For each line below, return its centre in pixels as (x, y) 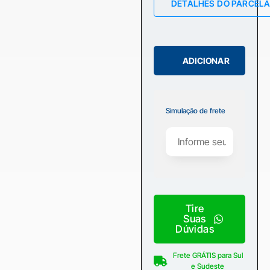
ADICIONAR (206, 60)
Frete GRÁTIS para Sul (208, 255)
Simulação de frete (195, 110)
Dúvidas (195, 229)
